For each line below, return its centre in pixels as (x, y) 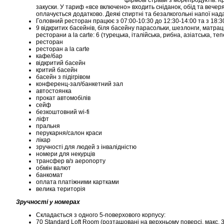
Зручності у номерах (48, 202)
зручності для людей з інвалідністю (86, 147)
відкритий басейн (61, 63)
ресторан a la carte (63, 49)
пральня (48, 126)
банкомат (49, 175)
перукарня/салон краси (69, 133)
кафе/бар (49, 56)
